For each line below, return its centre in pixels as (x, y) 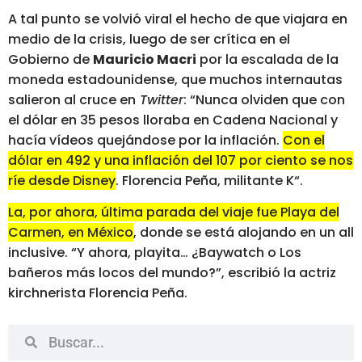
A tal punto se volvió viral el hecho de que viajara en (178, 19)
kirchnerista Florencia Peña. (98, 293)
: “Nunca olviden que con (264, 100)
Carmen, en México (71, 233)
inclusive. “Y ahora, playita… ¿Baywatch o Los (155, 253)
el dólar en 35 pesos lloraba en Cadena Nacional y (173, 120)
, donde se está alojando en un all (244, 233)
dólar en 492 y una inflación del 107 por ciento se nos (181, 161)
